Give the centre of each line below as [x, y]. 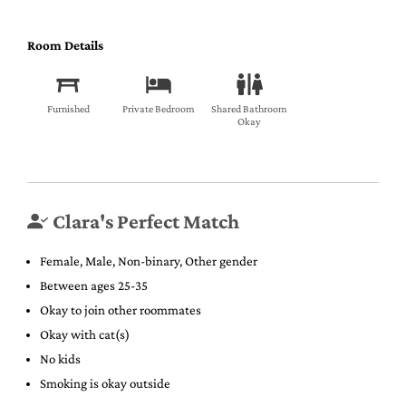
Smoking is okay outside [105, 384]
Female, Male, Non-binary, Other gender [149, 261]
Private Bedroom [159, 108]
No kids [60, 359]
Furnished [68, 108]
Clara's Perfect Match [145, 221]
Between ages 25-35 [94, 286]
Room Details [65, 45]
